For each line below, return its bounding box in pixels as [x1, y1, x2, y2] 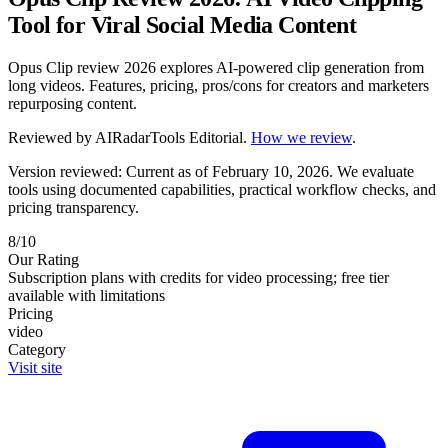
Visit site [8, 358, 62, 376]
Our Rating [8, 250, 79, 268]
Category [8, 340, 66, 358]
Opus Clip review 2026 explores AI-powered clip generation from [8, 58, 424, 76]
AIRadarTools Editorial [95, 128, 243, 146]
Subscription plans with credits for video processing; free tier [8, 268, 389, 286]
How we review [251, 128, 352, 146]
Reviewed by [8, 128, 95, 146]
